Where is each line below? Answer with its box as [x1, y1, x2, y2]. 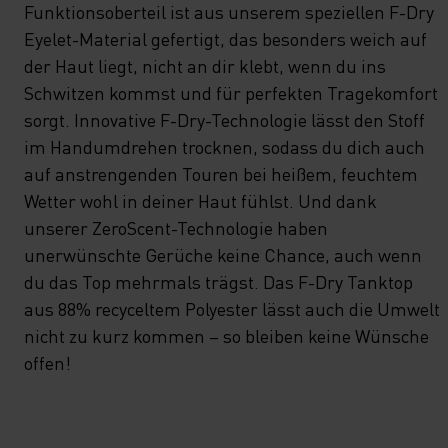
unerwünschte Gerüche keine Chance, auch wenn [24, 243, 422, 266]
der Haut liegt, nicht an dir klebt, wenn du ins [24, 54, 386, 77]
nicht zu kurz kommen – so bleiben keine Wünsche [24, 324, 429, 347]
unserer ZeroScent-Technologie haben [24, 216, 328, 239]
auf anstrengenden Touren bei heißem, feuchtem [24, 162, 418, 185]
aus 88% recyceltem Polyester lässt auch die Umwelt [24, 297, 440, 320]
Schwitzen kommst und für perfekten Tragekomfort [24, 81, 438, 104]
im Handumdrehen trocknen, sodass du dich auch [24, 135, 425, 158]
